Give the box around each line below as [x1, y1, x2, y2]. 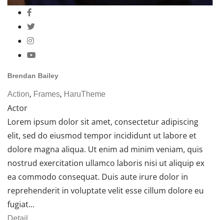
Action [7, 89, 29, 98]
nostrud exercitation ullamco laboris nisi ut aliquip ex [7, 157, 204, 168]
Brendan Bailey [7, 72, 58, 80]
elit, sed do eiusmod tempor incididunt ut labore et [7, 130, 196, 141]
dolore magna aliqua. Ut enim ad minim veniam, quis [7, 143, 203, 155]
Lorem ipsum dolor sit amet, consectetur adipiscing [7, 116, 198, 127]
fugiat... [7, 198, 34, 210]
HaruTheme [64, 89, 106, 98]
